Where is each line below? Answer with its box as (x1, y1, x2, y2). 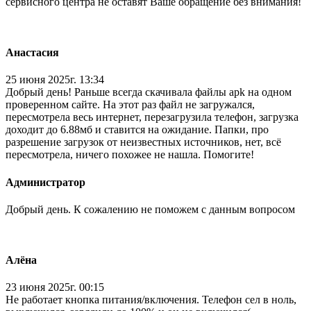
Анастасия (6, 47, 59, 59)
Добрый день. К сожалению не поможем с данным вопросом (6, 203, 298, 215)
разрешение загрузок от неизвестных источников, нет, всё (6, 136, 281, 149)
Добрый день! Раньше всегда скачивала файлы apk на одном (6, 86, 292, 99)
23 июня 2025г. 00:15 (6, 281, 104, 294)
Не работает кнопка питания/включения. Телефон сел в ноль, (6, 294, 296, 306)
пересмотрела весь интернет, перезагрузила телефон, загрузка (6, 111, 299, 124)
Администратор (6, 176, 85, 188)
